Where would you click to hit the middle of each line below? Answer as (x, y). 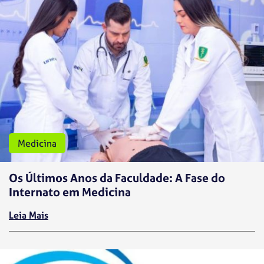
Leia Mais (29, 215)
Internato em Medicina (70, 192)
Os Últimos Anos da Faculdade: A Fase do (117, 178)
